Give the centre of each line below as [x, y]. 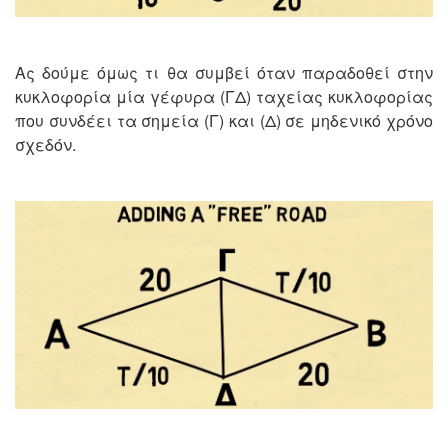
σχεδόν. [45, 144]
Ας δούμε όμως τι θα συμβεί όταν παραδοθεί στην [224, 72]
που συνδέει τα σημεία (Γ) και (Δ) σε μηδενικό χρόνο [224, 120]
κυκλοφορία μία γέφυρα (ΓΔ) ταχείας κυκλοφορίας [224, 96]
